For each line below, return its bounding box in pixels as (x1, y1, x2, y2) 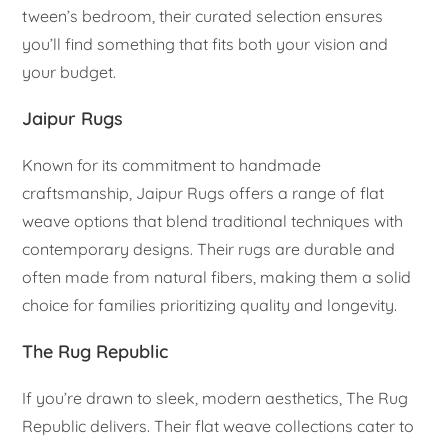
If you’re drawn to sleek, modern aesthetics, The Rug (22, 388, 409, 409)
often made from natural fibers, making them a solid (22, 267, 412, 288)
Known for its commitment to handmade (22, 155, 322, 176)
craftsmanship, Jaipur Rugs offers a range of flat (22, 183, 385, 204)
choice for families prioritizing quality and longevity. (22, 295, 398, 316)
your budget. (22, 62, 117, 83)
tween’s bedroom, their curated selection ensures (22, 6, 384, 27)
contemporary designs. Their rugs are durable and (22, 239, 396, 260)
